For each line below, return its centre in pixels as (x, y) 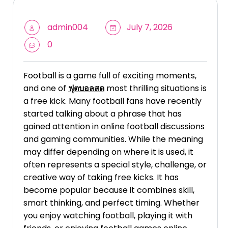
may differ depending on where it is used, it (108, 152)
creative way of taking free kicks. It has (101, 178)
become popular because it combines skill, (109, 190)
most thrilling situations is (155, 89)
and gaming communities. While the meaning (113, 139)
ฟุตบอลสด (86, 89)
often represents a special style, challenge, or (115, 165)
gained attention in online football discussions (114, 127)
